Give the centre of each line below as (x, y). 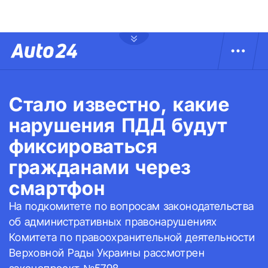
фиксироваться (83, 146)
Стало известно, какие (119, 104)
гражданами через (100, 167)
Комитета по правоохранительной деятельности (132, 237)
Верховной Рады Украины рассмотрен (107, 253)
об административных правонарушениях (113, 222)
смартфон (57, 188)
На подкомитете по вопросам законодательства (132, 206)
